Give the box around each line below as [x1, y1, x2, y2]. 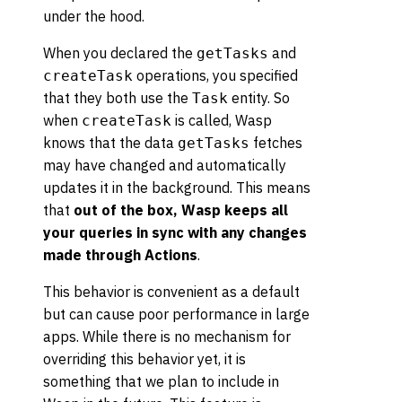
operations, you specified [133, 66, 298, 84]
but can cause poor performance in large [43, 304, 310, 323]
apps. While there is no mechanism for [43, 327, 291, 345]
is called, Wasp [171, 110, 272, 129]
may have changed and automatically [43, 155, 286, 174]
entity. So [228, 88, 290, 107]
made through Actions [43, 245, 197, 264]
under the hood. [43, 6, 144, 25]
